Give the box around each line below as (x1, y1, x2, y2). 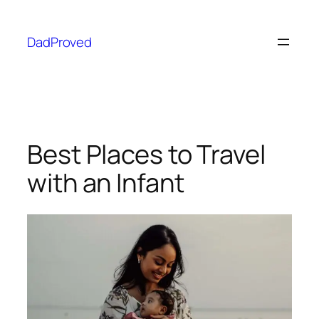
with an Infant (27, 164, 184, 200)
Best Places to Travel (27, 136, 266, 172)
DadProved (27, 32, 93, 51)
